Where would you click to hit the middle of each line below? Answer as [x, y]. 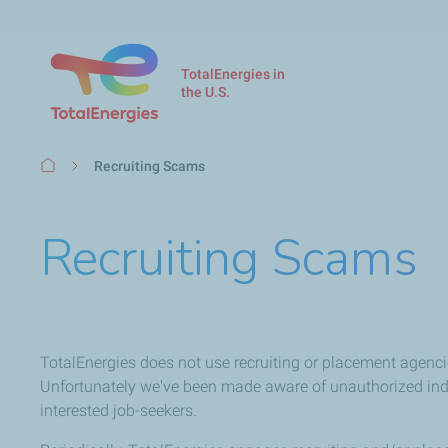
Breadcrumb [83, 164]
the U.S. [205, 91]
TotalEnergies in [233, 73]
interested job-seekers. [118, 410]
